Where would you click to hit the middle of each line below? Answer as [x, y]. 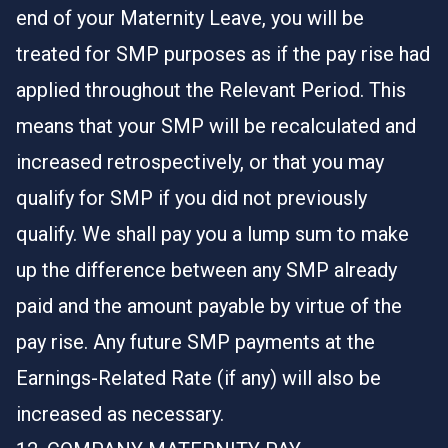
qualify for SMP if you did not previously [191, 198]
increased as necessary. [120, 414]
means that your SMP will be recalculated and [216, 126]
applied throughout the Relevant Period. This [211, 90]
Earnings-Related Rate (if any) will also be [198, 378]
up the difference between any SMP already [206, 270]
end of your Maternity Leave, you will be [190, 18]
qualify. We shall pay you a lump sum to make [212, 234]
